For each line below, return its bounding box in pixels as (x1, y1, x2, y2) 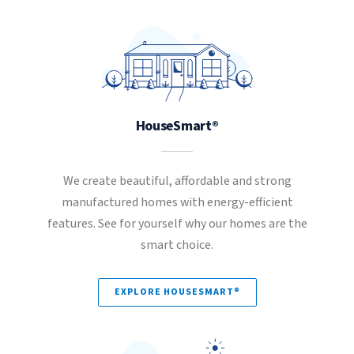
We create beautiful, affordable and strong (62, 172, 292, 190)
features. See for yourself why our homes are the (47, 215, 307, 232)
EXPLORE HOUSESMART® (114, 285, 240, 299)
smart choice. (141, 236, 213, 254)
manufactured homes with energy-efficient (61, 194, 293, 211)
